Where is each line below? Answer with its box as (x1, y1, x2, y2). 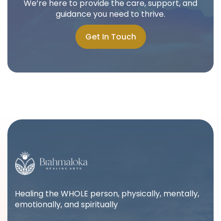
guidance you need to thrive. (56, 8, 165, 20)
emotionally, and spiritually (15, 199, 118, 210)
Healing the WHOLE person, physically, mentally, (15, 188, 199, 199)
